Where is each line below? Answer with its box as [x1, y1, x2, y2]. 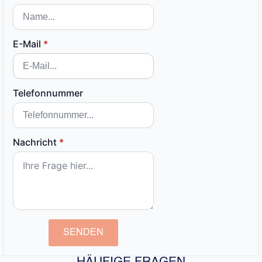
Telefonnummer [13, 87, 83, 99]
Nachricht [13, 136, 57, 148]
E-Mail [13, 37, 41, 50]
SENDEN [63, 227, 104, 237]
